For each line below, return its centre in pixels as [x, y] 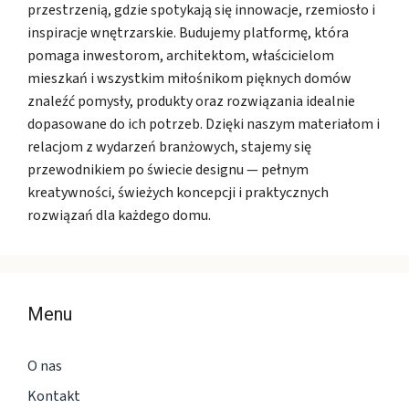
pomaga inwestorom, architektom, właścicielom [181, 55]
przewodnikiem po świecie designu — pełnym [168, 169]
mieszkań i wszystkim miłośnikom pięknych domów [189, 78]
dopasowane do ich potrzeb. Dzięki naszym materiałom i [204, 124]
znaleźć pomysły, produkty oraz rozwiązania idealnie [191, 101]
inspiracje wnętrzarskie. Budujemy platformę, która [188, 32]
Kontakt [54, 396]
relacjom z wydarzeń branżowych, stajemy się [169, 147]
